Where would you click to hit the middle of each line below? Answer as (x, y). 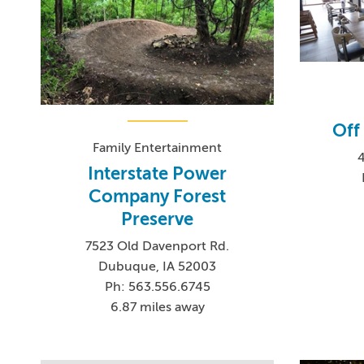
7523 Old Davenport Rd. (158, 247)
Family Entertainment (158, 148)
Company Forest (158, 197)
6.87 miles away (157, 308)
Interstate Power (158, 174)
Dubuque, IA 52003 (158, 267)
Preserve (158, 219)
